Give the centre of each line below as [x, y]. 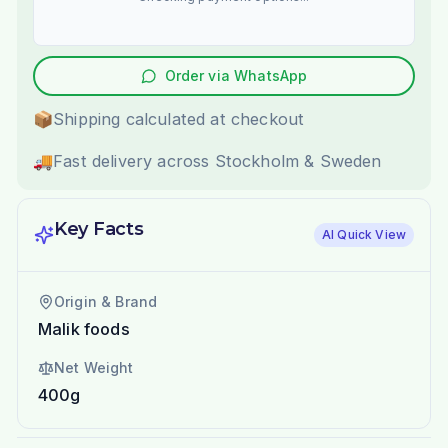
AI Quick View [364, 235]
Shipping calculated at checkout [179, 119]
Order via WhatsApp [236, 76]
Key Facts [98, 229]
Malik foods [83, 329]
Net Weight [93, 368]
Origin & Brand [105, 302]
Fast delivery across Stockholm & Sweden [217, 161]
